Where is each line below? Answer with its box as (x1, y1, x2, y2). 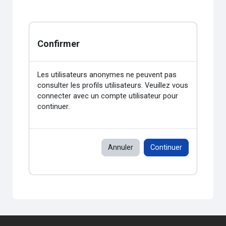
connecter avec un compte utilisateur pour (37, 91, 179, 101)
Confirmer (37, 38, 80, 49)
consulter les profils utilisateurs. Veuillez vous (37, 81, 189, 90)
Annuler (107, 143, 133, 152)
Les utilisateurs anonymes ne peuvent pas (37, 70, 177, 80)
